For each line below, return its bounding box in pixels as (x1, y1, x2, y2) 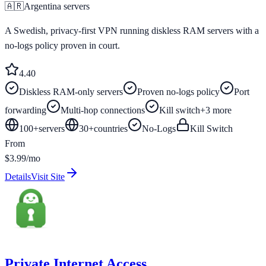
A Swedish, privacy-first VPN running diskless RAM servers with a (5, 25, 259, 36)
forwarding (5, 104, 46, 115)
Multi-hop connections (61, 104, 145, 115)
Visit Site (31, 171, 65, 182)
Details (5, 171, 31, 182)
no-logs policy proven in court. (5, 40, 120, 50)
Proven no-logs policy (137, 86, 220, 97)
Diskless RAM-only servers (19, 86, 123, 97)
